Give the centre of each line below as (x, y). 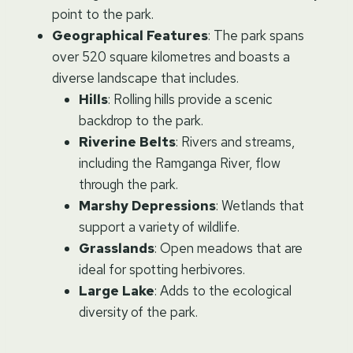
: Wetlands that (260, 205)
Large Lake (117, 290)
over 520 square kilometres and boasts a (171, 56)
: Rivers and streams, (235, 141)
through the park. (128, 184)
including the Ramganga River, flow (180, 163)
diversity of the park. (138, 312)
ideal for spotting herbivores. (162, 269)
